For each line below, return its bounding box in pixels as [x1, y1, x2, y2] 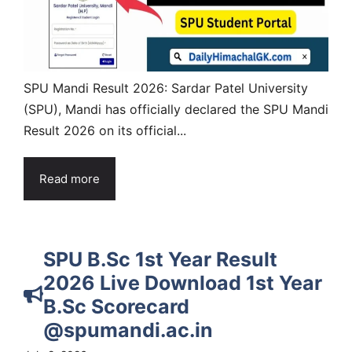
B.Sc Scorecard [43, 294, 189, 318]
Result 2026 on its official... [24, 122, 186, 138]
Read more [39, 170, 100, 186]
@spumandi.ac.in [43, 317, 213, 342]
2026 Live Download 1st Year [43, 270, 322, 295]
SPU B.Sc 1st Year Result [43, 247, 277, 271]
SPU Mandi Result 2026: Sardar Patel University [24, 79, 308, 96]
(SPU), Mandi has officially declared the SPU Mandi [24, 101, 328, 117]
